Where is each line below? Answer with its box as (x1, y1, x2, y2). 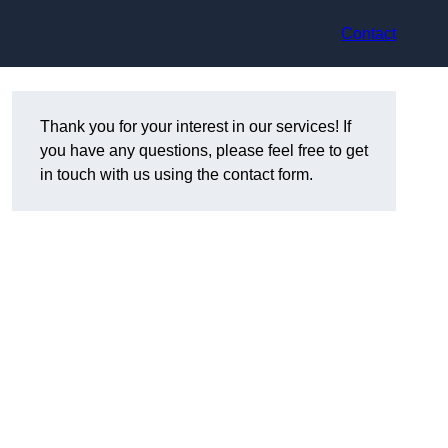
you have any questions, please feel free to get (40, 142, 368, 160)
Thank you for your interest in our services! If (40, 118, 351, 136)
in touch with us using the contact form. (40, 166, 313, 184)
